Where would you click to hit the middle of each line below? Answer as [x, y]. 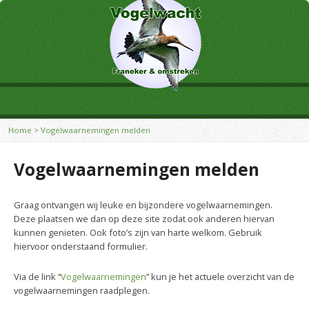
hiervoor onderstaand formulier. [81, 246]
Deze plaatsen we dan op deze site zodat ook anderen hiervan [144, 219]
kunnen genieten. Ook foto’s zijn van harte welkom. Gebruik [138, 232]
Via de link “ [37, 277]
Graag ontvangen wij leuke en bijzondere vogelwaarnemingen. [143, 205]
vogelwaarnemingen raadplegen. [82, 290]
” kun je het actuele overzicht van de [220, 277]
